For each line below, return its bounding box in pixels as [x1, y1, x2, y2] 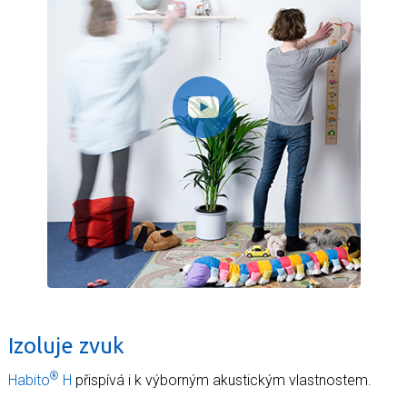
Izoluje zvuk [8, 333, 124, 358]
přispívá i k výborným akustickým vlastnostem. [72, 371, 372, 389]
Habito [8, 371, 50, 389]
